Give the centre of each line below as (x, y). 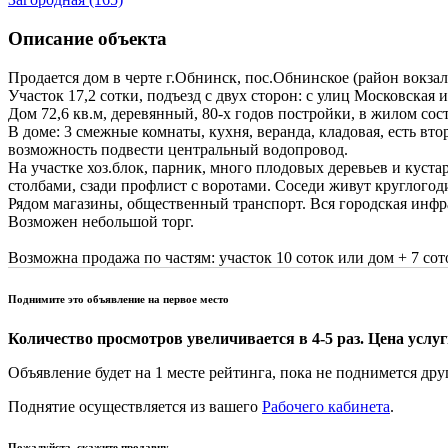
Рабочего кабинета (326, 406)
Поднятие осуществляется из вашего (135, 406)
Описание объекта (87, 38)
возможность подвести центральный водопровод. (178, 149)
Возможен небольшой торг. (101, 221)
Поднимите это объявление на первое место (118, 298)
